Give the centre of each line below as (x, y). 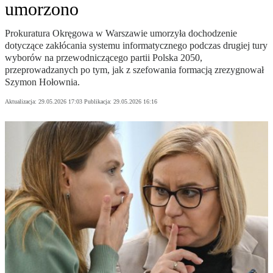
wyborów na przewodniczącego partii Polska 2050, (104, 58)
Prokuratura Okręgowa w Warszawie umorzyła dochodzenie (121, 34)
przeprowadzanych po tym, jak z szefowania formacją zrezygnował (134, 70)
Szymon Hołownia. (42, 82)
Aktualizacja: (22, 102)
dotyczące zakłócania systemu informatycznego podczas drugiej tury (136, 46)
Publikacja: (99, 102)
